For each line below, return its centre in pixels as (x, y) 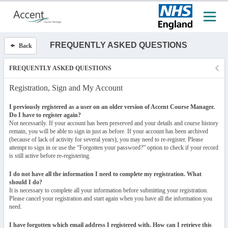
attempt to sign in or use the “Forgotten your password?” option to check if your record (113, 148)
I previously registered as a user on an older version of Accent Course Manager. (112, 107)
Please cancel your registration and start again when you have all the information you (110, 198)
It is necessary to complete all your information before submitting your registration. (108, 190)
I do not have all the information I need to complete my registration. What (105, 174)
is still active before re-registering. (50, 156)
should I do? (25, 182)
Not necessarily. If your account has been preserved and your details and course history (113, 123)
